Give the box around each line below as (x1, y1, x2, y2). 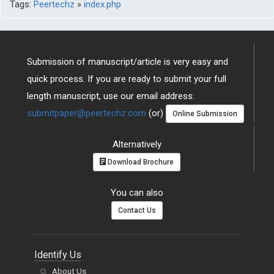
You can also (111, 187, 163, 199)
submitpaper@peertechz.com (27, 108, 146, 119)
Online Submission (172, 109, 237, 119)
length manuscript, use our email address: (27, 91, 194, 102)
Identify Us (34, 249, 81, 261)
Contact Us (118, 206, 156, 215)
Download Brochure (106, 158, 174, 167)
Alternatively (112, 139, 161, 150)
